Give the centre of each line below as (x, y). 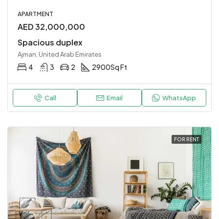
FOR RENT (186, 139)
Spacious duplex (50, 42)
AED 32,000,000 (51, 27)
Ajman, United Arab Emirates (60, 54)
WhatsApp (179, 98)
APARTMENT (35, 14)
